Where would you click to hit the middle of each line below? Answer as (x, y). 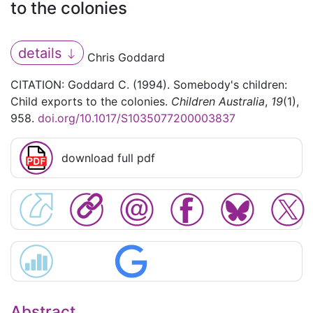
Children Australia (218, 102)
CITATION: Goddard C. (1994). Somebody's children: (149, 85)
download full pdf (108, 158)
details (42, 53)
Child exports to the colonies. (91, 102)
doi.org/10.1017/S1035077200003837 (137, 118)
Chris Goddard (125, 58)
